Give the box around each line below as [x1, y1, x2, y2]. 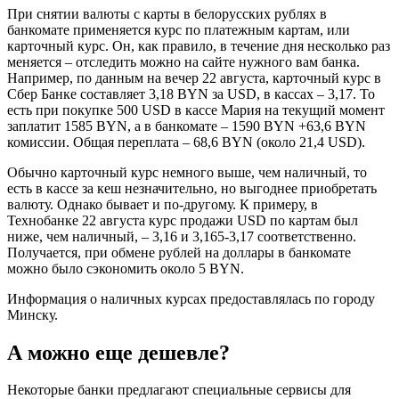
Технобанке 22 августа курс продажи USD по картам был [7, 212, 358, 228]
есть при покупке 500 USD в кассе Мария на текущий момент [7, 102, 385, 118]
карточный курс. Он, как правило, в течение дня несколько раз [7, 37, 390, 53]
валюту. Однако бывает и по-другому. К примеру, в [7, 196, 318, 212]
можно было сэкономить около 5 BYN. [7, 260, 244, 276]
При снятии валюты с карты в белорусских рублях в [7, 5, 327, 21]
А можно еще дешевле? [7, 340, 230, 364]
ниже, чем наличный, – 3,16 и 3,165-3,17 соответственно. [7, 228, 356, 244]
